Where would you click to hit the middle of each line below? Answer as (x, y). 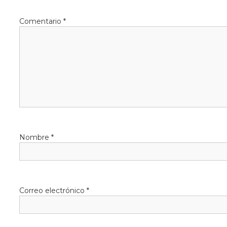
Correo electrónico (53, 191)
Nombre (35, 138)
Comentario (41, 22)
